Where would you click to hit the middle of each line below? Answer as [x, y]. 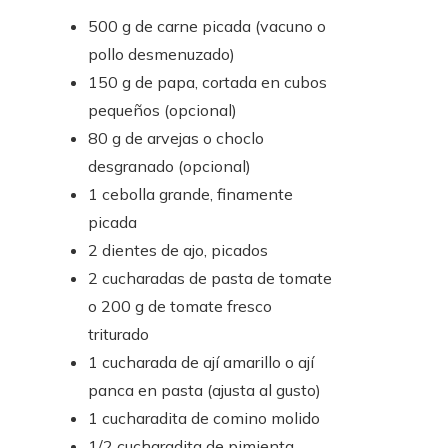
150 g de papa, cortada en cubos [207, 82]
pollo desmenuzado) [161, 54]
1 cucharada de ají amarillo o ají [201, 362]
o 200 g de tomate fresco [180, 306]
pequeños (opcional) [162, 110]
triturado [118, 334]
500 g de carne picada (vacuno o [207, 26]
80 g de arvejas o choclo [176, 138]
